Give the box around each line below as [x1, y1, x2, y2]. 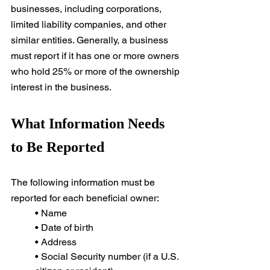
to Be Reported [11, 139, 104, 155]
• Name [35, 207, 67, 219]
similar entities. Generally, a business [11, 34, 171, 46]
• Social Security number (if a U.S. [35, 251, 181, 263]
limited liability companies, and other [11, 19, 169, 31]
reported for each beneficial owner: [11, 192, 159, 204]
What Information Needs [11, 116, 168, 132]
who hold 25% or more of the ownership [11, 66, 182, 78]
